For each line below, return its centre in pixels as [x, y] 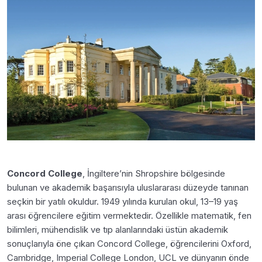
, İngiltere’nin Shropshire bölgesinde [154, 173]
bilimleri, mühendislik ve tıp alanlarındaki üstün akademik [118, 229]
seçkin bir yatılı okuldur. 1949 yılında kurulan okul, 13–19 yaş [123, 201]
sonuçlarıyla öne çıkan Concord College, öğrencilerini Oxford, [129, 243]
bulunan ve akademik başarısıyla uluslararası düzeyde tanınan [128, 187]
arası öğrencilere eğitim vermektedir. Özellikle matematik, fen [129, 215]
